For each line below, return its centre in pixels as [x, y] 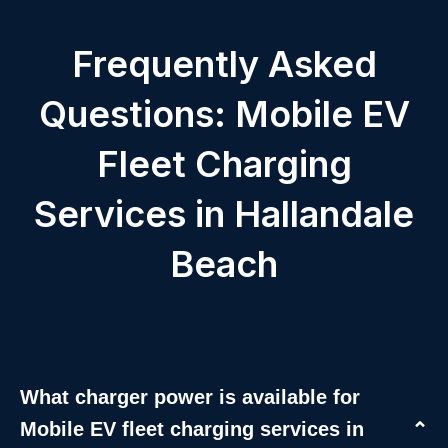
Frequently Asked [224, 64]
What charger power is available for [190, 397]
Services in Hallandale [224, 214]
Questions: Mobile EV [224, 114]
